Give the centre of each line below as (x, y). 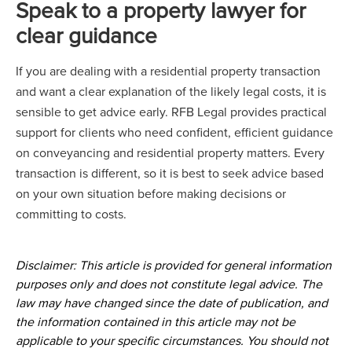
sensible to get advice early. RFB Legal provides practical (171, 112)
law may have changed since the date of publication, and (172, 302)
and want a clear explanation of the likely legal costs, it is (171, 91)
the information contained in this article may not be (156, 321)
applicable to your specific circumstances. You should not (172, 340)
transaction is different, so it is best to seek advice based (170, 173)
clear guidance (86, 35)
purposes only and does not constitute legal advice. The (169, 284)
